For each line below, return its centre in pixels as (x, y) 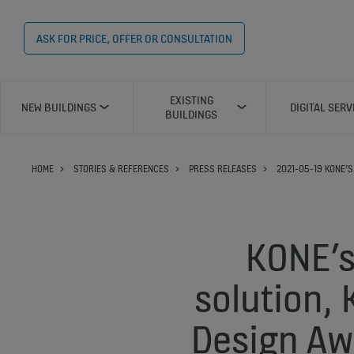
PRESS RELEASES (223, 169)
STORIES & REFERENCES (121, 169)
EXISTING (191, 100)
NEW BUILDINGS (58, 107)
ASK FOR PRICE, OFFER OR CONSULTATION (134, 38)
